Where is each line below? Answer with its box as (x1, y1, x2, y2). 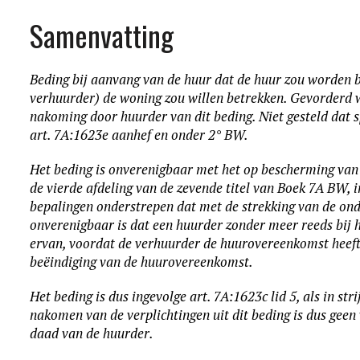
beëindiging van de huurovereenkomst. (30, 252, 254, 271)
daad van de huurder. (30, 324, 154, 342)
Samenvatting (30, 14, 174, 56)
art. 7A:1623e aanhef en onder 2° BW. (30, 125, 249, 144)
